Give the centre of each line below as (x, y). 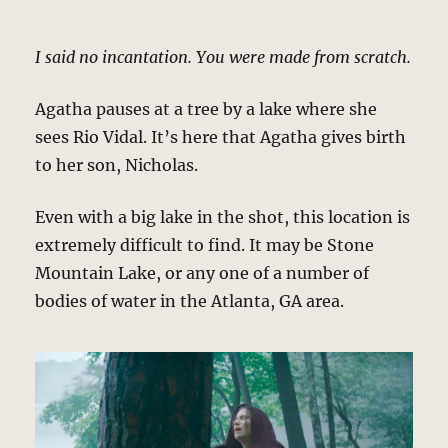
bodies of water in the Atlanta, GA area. (190, 301)
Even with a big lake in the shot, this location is (223, 217)
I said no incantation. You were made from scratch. (223, 57)
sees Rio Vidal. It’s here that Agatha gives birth (221, 137)
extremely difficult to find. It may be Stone (205, 245)
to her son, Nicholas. (117, 165)
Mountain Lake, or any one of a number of (202, 273)
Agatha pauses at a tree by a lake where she (206, 109)
